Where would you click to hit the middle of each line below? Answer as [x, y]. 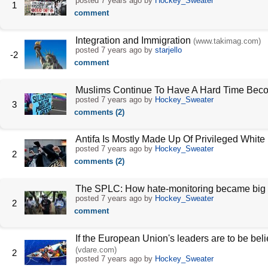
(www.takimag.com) [227, 41]
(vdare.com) [96, 249]
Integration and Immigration [133, 40]
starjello [168, 50]
